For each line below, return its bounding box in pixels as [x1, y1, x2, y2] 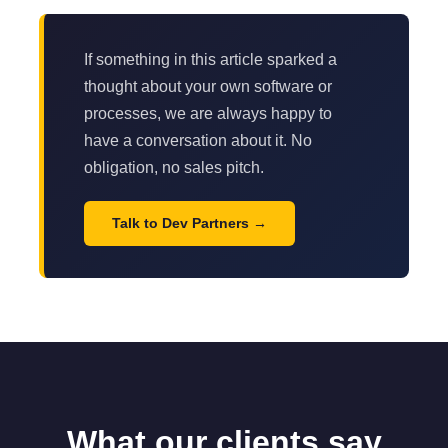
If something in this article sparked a [84, 50, 337, 68]
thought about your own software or [84, 77, 332, 95]
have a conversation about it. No [84, 131, 312, 149]
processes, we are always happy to [84, 104, 332, 122]
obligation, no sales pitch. [84, 158, 264, 176]
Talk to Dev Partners [112, 214, 249, 231]
